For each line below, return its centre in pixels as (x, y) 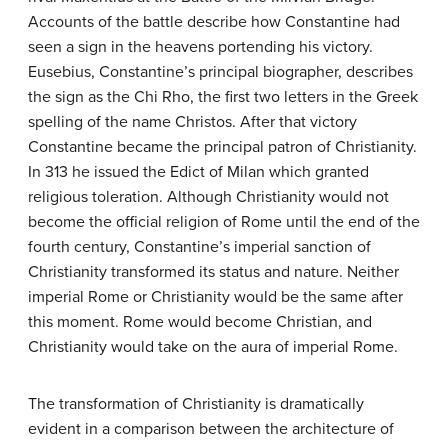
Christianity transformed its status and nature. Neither (213, 272)
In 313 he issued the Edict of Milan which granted (198, 172)
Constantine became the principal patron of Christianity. (222, 147)
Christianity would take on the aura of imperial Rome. (213, 347)
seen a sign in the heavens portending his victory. (200, 47)
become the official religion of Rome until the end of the (224, 222)
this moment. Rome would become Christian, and (200, 322)
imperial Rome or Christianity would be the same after (215, 297)
